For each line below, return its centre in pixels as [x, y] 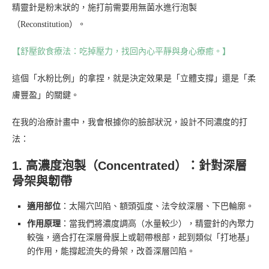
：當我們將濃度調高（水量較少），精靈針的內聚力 [157, 223]
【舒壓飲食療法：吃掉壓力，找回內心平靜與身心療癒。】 [121, 51]
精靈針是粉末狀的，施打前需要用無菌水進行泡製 [104, 7]
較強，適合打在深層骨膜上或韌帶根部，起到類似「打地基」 [141, 237]
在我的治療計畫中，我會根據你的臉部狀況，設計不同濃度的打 [130, 122]
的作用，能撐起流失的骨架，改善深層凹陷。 [111, 251]
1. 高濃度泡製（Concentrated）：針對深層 [129, 165]
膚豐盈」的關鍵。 [46, 95]
